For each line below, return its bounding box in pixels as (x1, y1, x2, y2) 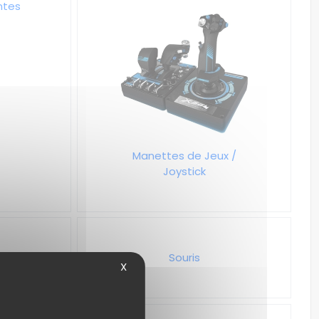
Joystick (162, 163, 206, 179)
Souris (168, 250, 200, 266)
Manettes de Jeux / (132, 147, 236, 163)
